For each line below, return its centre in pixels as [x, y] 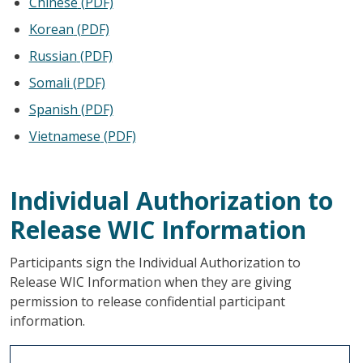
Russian [53, 56]
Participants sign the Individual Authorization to [155, 262]
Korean [51, 29]
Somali [51, 82]
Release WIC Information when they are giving [150, 282]
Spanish [55, 109]
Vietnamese [64, 136]
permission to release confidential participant [147, 301]
